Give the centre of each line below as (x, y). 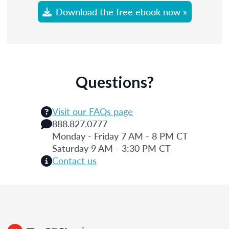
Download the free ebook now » (121, 11)
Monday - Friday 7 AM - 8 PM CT (120, 135)
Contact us (74, 160)
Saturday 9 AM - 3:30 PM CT (111, 148)
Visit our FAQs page (93, 111)
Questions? (114, 82)
